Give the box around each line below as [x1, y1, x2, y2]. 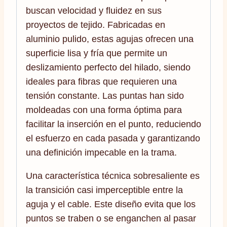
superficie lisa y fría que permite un [26, 48, 167, 58]
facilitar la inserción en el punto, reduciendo [26, 119, 201, 129]
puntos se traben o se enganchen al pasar [26, 213, 196, 223]
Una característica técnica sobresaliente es [26, 170, 200, 181]
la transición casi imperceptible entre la [26, 184, 183, 195]
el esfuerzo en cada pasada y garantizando [26, 133, 200, 143]
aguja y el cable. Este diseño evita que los [26, 199, 196, 209]
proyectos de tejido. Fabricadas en [26, 19, 165, 30]
